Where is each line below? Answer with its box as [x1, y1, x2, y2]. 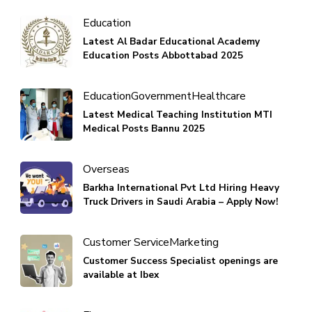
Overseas [83, 161, 130, 177]
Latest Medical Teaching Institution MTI [83, 107, 272, 121]
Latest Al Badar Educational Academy [83, 34, 260, 48]
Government [131, 88, 192, 104]
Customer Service [83, 234, 169, 250]
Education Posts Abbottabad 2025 [83, 48, 243, 62]
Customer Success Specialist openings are [83, 253, 278, 267]
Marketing [169, 234, 219, 250]
